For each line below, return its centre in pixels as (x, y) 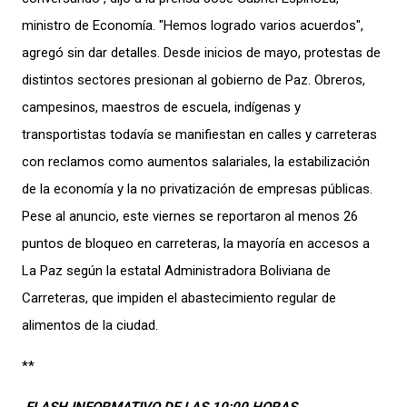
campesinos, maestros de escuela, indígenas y (161, 107)
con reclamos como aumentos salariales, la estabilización (196, 161)
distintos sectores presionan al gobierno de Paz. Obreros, (194, 79)
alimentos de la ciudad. (90, 325)
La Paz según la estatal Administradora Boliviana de (176, 270)
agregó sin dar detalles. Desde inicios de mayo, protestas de (201, 52)
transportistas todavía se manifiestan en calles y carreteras (199, 134)
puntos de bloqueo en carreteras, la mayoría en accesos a (196, 243)
